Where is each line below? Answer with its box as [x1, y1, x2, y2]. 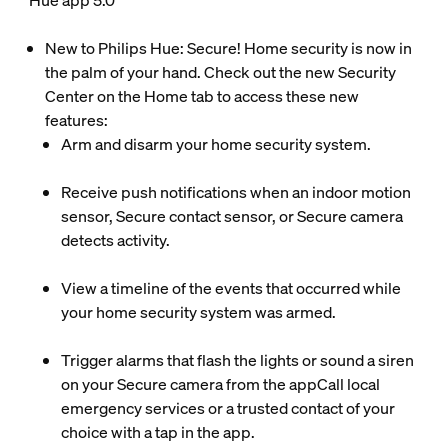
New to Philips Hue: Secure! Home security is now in [44, 37, 412, 59]
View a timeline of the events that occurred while [60, 277, 401, 299]
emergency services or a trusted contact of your [60, 397, 395, 419]
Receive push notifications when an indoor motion [60, 181, 411, 203]
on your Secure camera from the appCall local [60, 373, 380, 395]
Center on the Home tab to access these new [44, 85, 359, 107]
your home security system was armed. [60, 301, 336, 323]
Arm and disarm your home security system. [60, 133, 371, 155]
